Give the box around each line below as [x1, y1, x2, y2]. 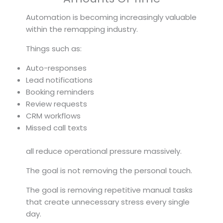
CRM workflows [26, 111, 81, 121]
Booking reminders [26, 87, 94, 98]
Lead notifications [26, 75, 93, 86]
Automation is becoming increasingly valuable [26, 12, 197, 23]
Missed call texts [26, 122, 87, 133]
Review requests [26, 99, 87, 110]
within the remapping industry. [26, 24, 138, 35]
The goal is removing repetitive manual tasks [26, 184, 193, 195]
